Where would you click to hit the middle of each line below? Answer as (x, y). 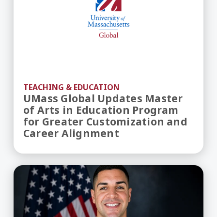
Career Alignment (71, 133)
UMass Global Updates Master (103, 99)
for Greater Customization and (105, 122)
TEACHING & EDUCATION (71, 87)
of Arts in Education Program (101, 110)
